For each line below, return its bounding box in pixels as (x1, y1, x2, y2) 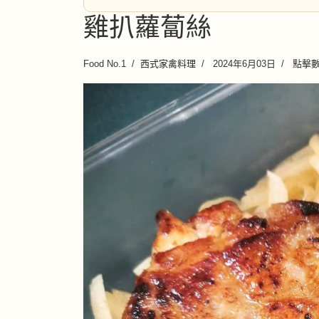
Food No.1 (83, 58, 126, 69)
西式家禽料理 (140, 58, 196, 69)
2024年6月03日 (210, 58, 276, 69)
